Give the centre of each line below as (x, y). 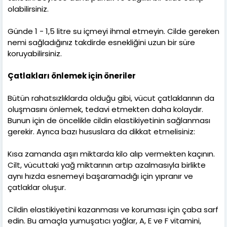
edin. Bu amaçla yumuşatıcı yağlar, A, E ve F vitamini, (104, 220)
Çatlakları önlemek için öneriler (72, 75)
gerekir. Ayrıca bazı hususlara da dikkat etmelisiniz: (101, 131)
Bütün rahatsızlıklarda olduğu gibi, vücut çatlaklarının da (111, 98)
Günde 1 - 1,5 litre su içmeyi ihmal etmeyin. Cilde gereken (113, 31)
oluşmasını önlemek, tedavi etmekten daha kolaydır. (105, 109)
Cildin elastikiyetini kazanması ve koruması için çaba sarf (113, 209)
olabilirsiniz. (28, 9)
